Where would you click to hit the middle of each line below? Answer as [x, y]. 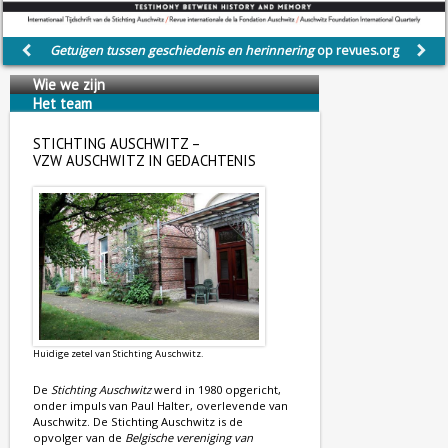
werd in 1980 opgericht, [216, 389]
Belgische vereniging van [189, 437]
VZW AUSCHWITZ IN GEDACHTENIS [144, 161]
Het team [62, 104]
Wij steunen [71, 123]
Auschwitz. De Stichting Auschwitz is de [138, 421]
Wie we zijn [69, 85]
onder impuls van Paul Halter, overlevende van [160, 405]
